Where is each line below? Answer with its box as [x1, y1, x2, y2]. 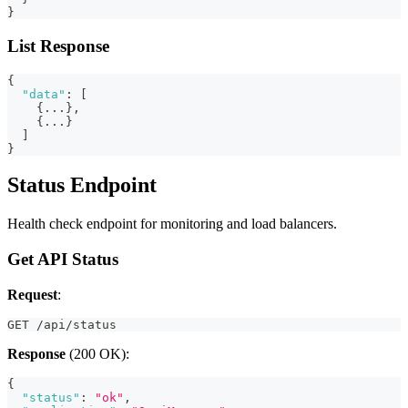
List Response [7, 36, 109, 56]
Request [7, 286, 57, 302]
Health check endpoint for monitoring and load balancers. [7, 216, 337, 232]
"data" [22, 87, 66, 101]
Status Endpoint [7, 173, 157, 198]
